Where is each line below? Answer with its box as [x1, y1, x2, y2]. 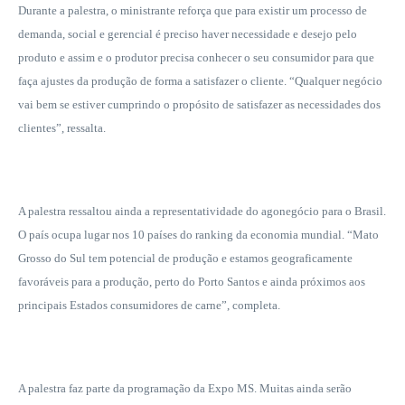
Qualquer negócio [295, 74, 382, 89]
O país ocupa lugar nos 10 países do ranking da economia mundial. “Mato [18, 228, 379, 242]
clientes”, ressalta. [18, 121, 106, 136]
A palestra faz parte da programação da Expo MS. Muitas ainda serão [18, 381, 352, 396]
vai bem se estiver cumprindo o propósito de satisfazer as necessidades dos [18, 98, 381, 112]
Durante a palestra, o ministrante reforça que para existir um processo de [18, 4, 367, 18]
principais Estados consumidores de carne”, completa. [18, 298, 280, 313]
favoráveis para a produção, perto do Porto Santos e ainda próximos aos [18, 275, 365, 289]
